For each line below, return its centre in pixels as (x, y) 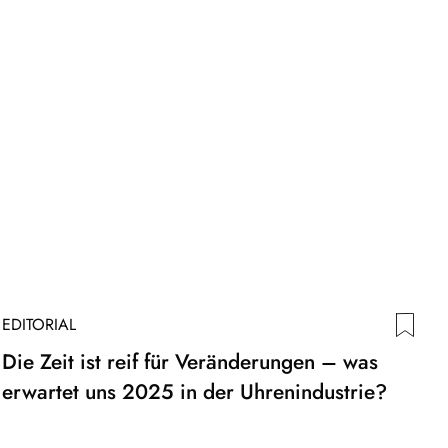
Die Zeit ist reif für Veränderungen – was (190, 361)
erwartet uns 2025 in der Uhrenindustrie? (194, 391)
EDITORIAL (39, 324)
